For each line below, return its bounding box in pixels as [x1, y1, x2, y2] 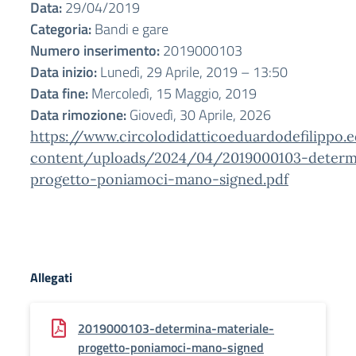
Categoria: [30, 18, 91, 40]
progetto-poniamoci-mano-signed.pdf [30, 170, 288, 188]
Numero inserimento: [30, 40, 160, 61]
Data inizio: [30, 61, 97, 83]
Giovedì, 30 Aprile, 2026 [126, 104, 271, 126]
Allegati [30, 268, 72, 287]
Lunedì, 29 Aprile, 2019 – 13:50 [97, 61, 288, 83]
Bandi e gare [91, 18, 168, 40]
